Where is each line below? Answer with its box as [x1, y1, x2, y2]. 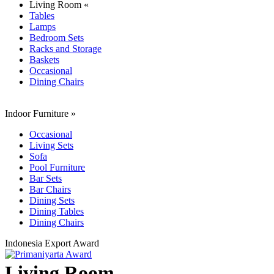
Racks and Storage [29, 43, 102, 54]
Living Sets [29, 140, 73, 150]
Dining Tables [29, 206, 84, 217]
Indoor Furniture [5, 108, 68, 119]
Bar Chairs [29, 184, 71, 194]
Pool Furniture [29, 162, 85, 172]
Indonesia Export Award [5, 238, 99, 248]
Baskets [29, 54, 59, 65]
